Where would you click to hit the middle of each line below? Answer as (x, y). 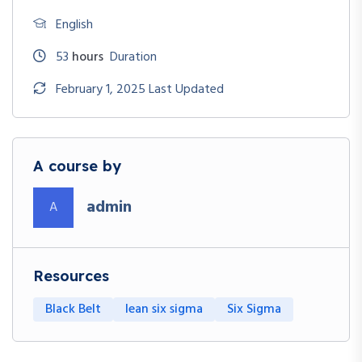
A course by (77, 166)
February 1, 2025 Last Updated (140, 89)
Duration (132, 57)
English (74, 25)
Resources (71, 276)
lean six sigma (164, 309)
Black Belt (73, 309)
